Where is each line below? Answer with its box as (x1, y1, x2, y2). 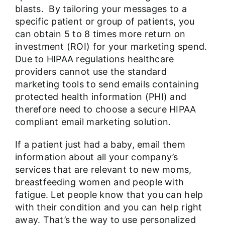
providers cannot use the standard (15, 66, 167, 77)
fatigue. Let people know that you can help (15, 189, 203, 200)
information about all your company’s (15, 152, 178, 163)
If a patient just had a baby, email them (15, 139, 185, 150)
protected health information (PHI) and (15, 91, 187, 102)
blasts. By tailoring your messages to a (15, 4, 187, 15)
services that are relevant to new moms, (15, 164, 192, 175)
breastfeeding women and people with (15, 177, 184, 188)
